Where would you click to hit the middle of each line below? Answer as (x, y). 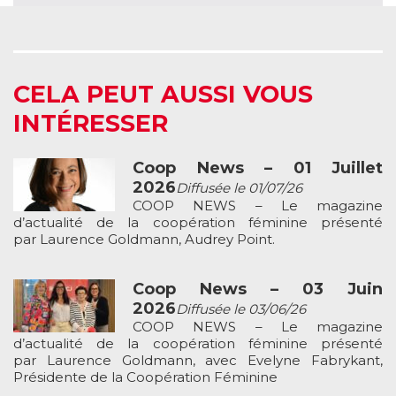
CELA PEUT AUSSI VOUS (163, 94)
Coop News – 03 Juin (258, 289)
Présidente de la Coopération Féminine (145, 377)
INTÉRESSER (91, 123)
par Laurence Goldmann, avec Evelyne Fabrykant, (198, 360)
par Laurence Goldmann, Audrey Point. (144, 239)
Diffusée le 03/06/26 (241, 308)
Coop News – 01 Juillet (258, 168)
